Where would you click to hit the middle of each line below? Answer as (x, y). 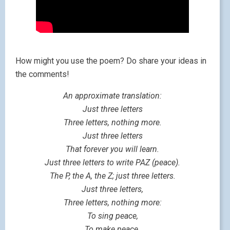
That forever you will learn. (112, 149)
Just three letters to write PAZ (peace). (112, 163)
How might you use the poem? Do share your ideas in (111, 61)
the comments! (42, 74)
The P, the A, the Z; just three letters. (112, 176)
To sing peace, (112, 216)
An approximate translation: (112, 96)
